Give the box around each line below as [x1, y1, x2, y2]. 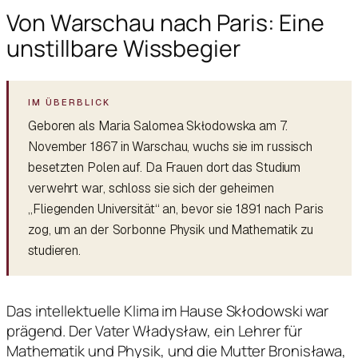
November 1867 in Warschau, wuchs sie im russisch [28, 137, 313, 155]
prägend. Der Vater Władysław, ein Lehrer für [6, 320, 302, 341]
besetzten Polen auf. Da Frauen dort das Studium [28, 158, 301, 176]
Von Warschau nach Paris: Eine [6, 6, 325, 38]
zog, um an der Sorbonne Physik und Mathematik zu [28, 221, 314, 238]
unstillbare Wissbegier [6, 32, 241, 64]
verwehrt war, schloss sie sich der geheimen [28, 179, 274, 197]
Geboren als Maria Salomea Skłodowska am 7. [28, 117, 288, 134]
